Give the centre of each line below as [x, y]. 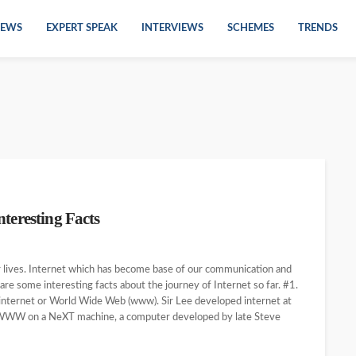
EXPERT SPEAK [82, 28]
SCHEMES [251, 28]
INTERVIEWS [172, 28]
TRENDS [318, 28]
